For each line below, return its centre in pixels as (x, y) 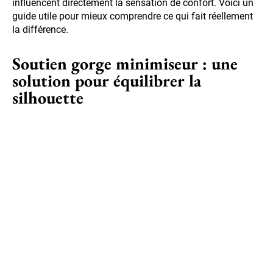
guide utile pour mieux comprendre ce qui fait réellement (133, 16)
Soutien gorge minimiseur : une (125, 64)
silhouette (48, 98)
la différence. (40, 30)
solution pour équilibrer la (107, 81)
